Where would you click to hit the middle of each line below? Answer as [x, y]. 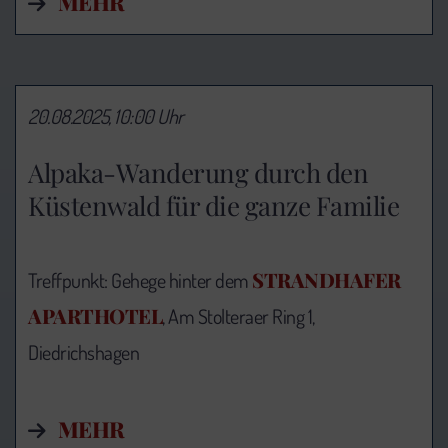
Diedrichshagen [83, 351]
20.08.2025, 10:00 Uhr [106, 116]
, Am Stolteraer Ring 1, [238, 315]
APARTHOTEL [95, 315]
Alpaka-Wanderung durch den [198, 172]
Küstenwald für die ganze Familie [213, 205]
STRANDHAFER [326, 279]
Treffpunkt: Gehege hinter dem [140, 279]
